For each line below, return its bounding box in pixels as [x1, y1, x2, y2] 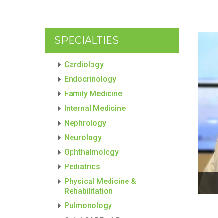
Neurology [64, 132, 102, 142]
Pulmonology [64, 200, 112, 210]
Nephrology [64, 118, 106, 127]
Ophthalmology [64, 147, 119, 157]
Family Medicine [64, 89, 122, 98]
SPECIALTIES [54, 34, 119, 46]
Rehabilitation [64, 186, 113, 196]
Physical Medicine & [64, 176, 136, 186]
